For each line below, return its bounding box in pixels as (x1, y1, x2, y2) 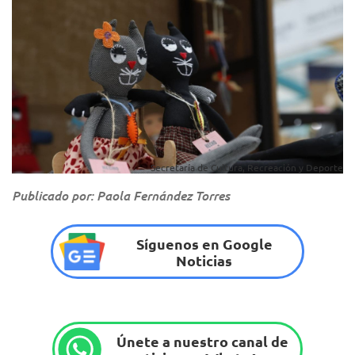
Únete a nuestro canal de (116, 331, 288, 350)
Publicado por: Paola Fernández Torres (12, 187, 230, 204)
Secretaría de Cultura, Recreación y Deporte (151, 161, 343, 174)
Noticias (176, 250, 233, 269)
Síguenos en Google (136, 234, 273, 253)
